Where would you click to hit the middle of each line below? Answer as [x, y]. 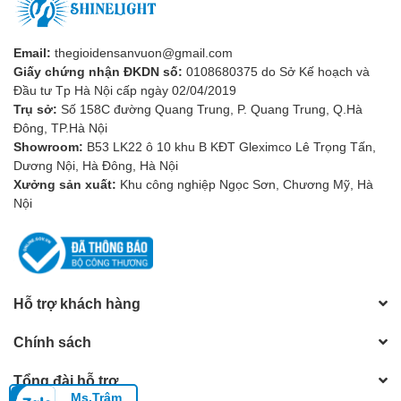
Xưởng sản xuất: [65, 184]
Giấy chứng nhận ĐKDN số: [98, 72]
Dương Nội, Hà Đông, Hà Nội [96, 166]
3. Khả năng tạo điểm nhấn [174, 358]
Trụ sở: [35, 109]
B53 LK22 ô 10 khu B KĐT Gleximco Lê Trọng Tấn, [230, 147]
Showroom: [48, 147]
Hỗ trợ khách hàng [77, 303]
